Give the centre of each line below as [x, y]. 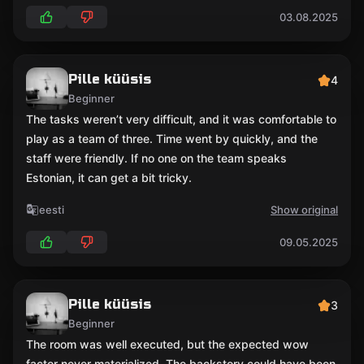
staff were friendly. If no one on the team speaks [156, 158]
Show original [304, 210]
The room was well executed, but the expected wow [167, 344]
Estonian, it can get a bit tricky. [109, 178]
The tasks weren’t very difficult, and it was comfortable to [181, 119]
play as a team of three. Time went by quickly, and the [172, 139]
